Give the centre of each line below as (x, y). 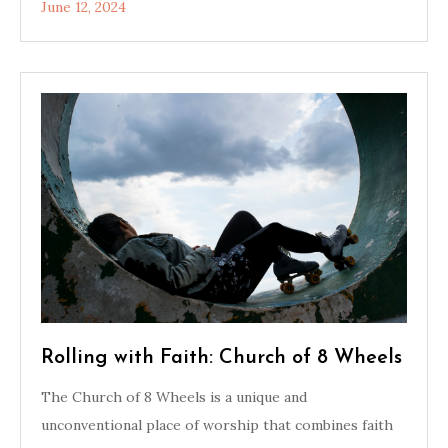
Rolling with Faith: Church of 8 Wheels (221, 358)
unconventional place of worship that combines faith (217, 425)
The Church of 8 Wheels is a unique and (174, 397)
